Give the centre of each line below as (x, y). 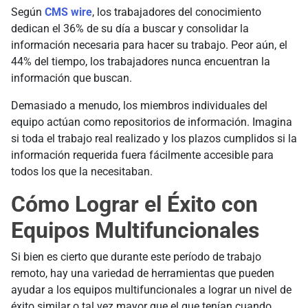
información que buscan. (71, 78)
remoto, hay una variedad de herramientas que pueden (143, 274)
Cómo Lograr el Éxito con (134, 205)
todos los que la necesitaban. (82, 172)
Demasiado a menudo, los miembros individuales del (139, 106)
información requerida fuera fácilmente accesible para (142, 155)
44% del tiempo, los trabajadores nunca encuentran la (141, 62)
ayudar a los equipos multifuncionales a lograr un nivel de (151, 290)
